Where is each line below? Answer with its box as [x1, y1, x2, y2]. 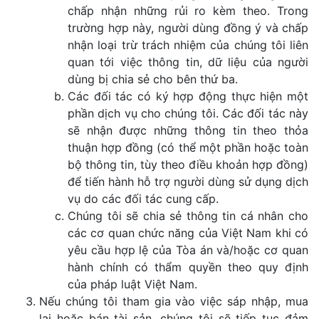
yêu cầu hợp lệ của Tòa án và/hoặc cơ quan [68, 243, 308, 257]
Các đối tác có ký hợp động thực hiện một [68, 89, 308, 103]
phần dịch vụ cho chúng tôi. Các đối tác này [68, 106, 308, 120]
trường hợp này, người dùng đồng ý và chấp [68, 21, 308, 35]
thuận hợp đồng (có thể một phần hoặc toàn [68, 140, 308, 155]
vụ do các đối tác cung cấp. [68, 192, 219, 206]
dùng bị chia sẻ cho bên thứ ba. [68, 72, 238, 86]
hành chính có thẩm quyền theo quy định [68, 260, 308, 274]
